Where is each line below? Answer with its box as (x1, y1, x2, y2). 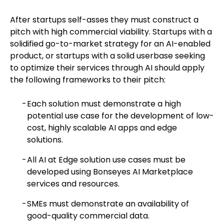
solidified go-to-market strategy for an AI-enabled (10, 38, 210, 49)
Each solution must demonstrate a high (26, 98, 181, 109)
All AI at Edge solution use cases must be (26, 154, 185, 165)
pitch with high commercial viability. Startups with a (10, 26, 212, 37)
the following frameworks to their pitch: (10, 74, 165, 85)
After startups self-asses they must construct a (10, 14, 198, 25)
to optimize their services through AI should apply (10, 62, 204, 73)
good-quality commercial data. (26, 210, 149, 221)
